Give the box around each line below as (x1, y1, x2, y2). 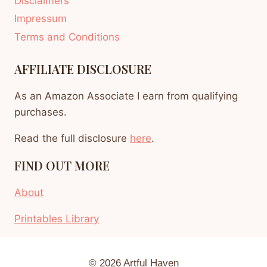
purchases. (14, 106, 67, 119)
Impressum (14, 13, 67, 25)
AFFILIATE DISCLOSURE (14, 61, 151, 77)
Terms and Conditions (14, 30, 120, 43)
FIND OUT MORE (14, 157, 110, 174)
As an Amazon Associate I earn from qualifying (14, 90, 238, 103)
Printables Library (14, 213, 99, 225)
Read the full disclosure (14, 132, 130, 145)
